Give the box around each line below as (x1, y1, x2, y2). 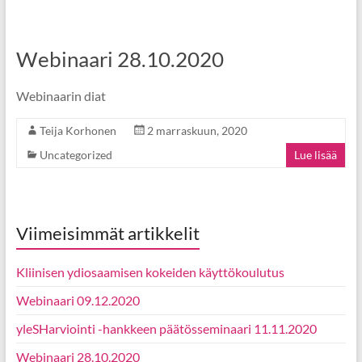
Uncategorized (39, 148, 112, 162)
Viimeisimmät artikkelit (15, 222, 200, 244)
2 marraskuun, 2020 (146, 124, 247, 137)
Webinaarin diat (15, 88, 106, 103)
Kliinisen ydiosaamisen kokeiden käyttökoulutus (15, 264, 284, 280)
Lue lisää (294, 148, 338, 162)
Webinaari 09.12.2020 (15, 293, 140, 308)
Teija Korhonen (39, 124, 116, 137)
